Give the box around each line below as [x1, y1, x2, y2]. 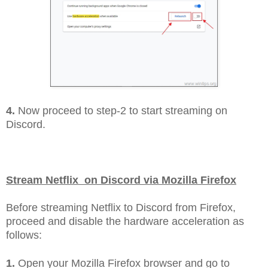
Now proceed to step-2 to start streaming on [15, 104, 227, 117]
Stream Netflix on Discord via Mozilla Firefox [6, 173, 236, 186]
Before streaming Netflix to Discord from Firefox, [6, 202, 236, 214]
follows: [6, 229, 42, 242]
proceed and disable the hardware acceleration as [6, 215, 244, 228]
